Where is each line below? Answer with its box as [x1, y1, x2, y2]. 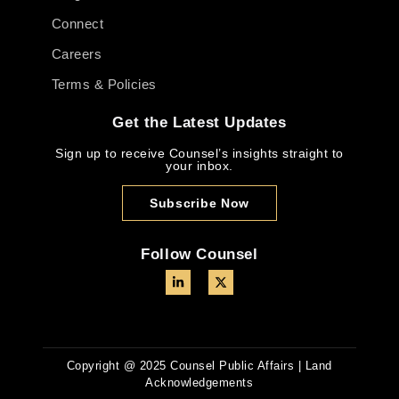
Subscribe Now [149, 195, 250, 210]
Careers [51, 46, 102, 62]
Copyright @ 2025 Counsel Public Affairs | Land [66, 358, 332, 372]
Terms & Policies [51, 77, 157, 93]
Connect [51, 16, 104, 32]
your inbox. [166, 159, 233, 174]
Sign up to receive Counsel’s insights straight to [55, 146, 344, 161]
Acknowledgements [145, 375, 254, 389]
